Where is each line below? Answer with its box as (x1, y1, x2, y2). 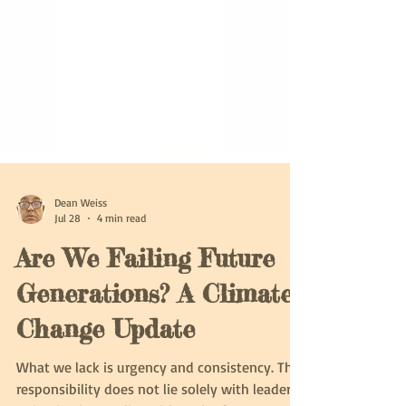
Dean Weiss (54, 254, 107, 267)
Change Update (16, 372, 195, 402)
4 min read (97, 269, 146, 283)
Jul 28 (54, 269, 81, 283)
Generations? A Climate (16, 336, 293, 367)
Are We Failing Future (16, 301, 275, 332)
